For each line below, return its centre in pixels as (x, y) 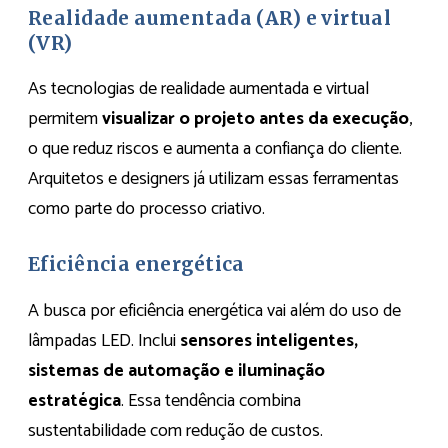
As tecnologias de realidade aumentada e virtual (198, 89)
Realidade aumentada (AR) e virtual (210, 18)
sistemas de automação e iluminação (176, 371)
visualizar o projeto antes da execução (255, 119)
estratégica (74, 401)
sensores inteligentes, (269, 341)
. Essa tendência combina (211, 401)
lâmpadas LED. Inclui (104, 341)
